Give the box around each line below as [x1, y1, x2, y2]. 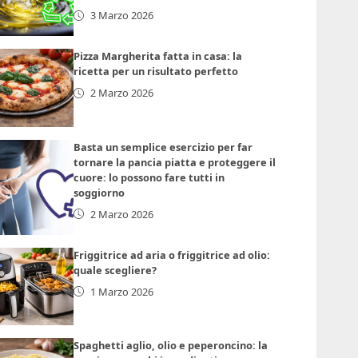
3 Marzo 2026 [90, 8, 154, 23]
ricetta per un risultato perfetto [74, 64, 239, 79]
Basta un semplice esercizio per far [74, 139, 253, 154]
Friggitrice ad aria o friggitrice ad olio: [74, 247, 271, 262]
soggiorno [74, 185, 125, 200]
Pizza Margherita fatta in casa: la [74, 49, 243, 64]
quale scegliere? [74, 262, 157, 277]
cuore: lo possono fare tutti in [74, 169, 225, 185]
